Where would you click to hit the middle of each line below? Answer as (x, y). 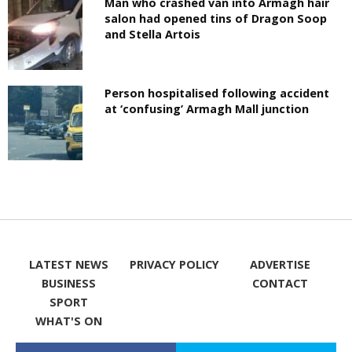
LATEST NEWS (68, 265)
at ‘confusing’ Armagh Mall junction (207, 109)
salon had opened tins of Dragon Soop (216, 18)
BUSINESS (68, 284)
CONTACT (280, 284)
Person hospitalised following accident (217, 93)
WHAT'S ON (68, 321)
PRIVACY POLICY (174, 265)
